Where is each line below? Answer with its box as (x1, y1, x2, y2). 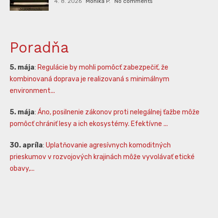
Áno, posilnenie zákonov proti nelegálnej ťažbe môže (37, 108, 200, 116)
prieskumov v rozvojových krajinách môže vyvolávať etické (10, 152, 195, 161)
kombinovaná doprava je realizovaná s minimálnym (10, 74, 169, 83)
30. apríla (10, 141, 43, 149)
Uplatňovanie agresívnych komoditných (46, 141, 171, 149)
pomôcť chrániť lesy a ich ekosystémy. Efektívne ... (10, 119, 168, 128)
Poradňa (10, 38, 69, 56)
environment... (10, 86, 55, 95)
